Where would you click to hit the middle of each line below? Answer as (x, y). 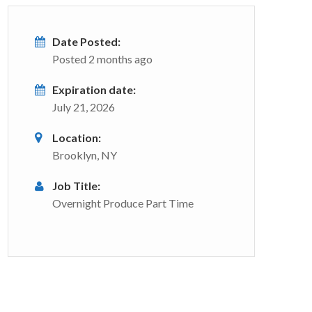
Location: (77, 138)
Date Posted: (86, 41)
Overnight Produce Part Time (123, 203)
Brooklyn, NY (85, 155)
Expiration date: (94, 89)
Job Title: (76, 186)
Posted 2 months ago (102, 59)
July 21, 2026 (84, 107)
